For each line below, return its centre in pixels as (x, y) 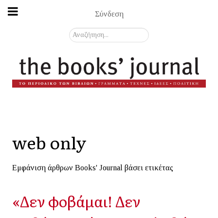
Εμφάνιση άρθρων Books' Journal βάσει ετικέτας (93, 167)
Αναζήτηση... (90, 33)
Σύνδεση (109, 14)
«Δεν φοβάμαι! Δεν (76, 200)
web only (49, 142)
